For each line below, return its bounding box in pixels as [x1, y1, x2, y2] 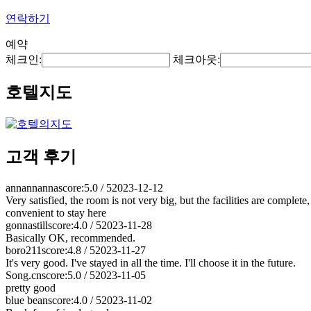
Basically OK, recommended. [6, 231, 135, 244]
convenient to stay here [6, 206, 106, 219]
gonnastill [6, 219, 48, 231]
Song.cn [6, 269, 42, 281]
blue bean [6, 294, 48, 306]
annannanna [6, 181, 58, 194]
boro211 [6, 244, 42, 256]
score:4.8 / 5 [42, 244, 95, 256]
